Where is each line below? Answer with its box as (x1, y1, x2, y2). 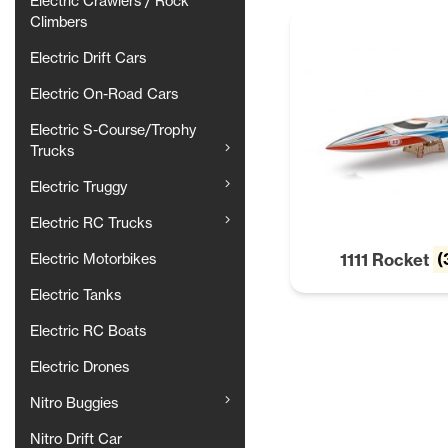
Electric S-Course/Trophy (30, 121, 196, 140)
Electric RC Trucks (30, 214, 152, 233)
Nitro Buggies (30, 394, 118, 413)
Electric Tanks (30, 286, 121, 305)
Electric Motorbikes (30, 250, 156, 269)
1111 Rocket (340, 249, 434, 270)
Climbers (30, 13, 87, 32)
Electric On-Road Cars (30, 85, 178, 104)
